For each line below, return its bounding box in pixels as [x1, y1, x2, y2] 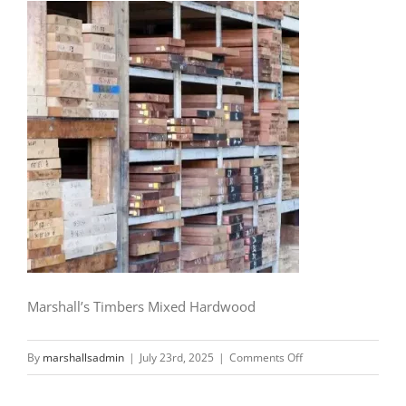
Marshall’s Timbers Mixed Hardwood [27, 296, 256, 315]
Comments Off [229, 349, 303, 365]
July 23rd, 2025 [140, 349, 214, 365]
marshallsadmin [43, 349, 124, 365]
